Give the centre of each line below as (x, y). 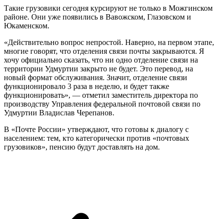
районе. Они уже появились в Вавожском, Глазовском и (98, 17)
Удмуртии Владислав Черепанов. (59, 113)
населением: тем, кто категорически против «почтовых (97, 138)
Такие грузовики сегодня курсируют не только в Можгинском (108, 8)
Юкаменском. (27, 26)
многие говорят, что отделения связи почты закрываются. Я (104, 51)
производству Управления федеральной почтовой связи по (102, 104)
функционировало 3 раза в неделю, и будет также (87, 87)
